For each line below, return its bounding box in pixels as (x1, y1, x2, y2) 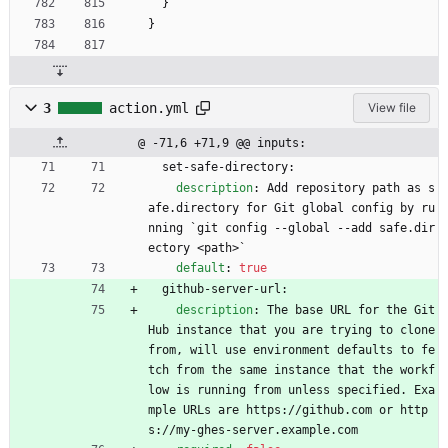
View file (367, 99, 416, 115)
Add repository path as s (267, 180, 435, 195)
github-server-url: (162, 281, 288, 296)
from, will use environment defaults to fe (148, 342, 435, 357)
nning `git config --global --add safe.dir (148, 220, 435, 235)
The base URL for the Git (267, 302, 435, 317)
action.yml (109, 99, 189, 116)
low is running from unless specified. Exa (148, 382, 435, 397)
